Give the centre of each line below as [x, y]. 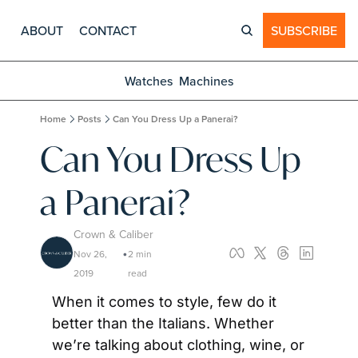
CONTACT [108, 30]
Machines [206, 81]
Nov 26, [90, 254]
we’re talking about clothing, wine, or [178, 345]
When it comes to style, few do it [164, 302]
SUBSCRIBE [304, 30]
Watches [149, 81]
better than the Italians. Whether [163, 323]
